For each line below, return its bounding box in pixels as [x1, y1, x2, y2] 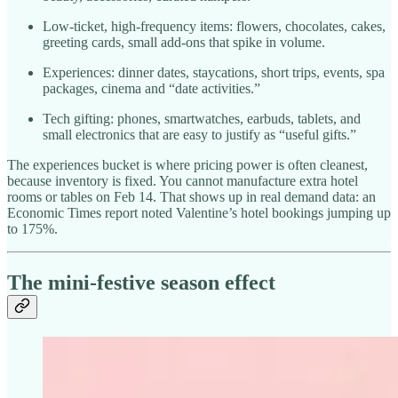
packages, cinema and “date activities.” [43, 81, 260, 97]
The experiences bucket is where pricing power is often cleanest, [7, 157, 368, 173]
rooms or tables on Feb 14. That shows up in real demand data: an [7, 189, 376, 205]
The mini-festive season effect [7, 271, 275, 295]
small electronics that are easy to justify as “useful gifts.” [43, 127, 356, 143]
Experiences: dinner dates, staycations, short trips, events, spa [43, 65, 385, 81]
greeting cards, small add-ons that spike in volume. [43, 35, 325, 51]
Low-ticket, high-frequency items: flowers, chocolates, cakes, [43, 19, 386, 35]
